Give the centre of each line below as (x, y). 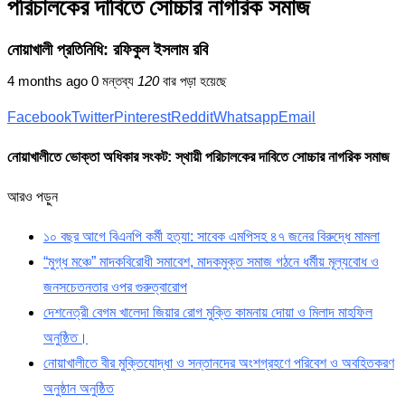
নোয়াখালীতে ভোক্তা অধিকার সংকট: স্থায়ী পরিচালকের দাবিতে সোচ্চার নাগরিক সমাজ (198, 157)
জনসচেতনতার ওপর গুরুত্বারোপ (115, 287)
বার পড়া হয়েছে (193, 81)
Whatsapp (246, 118)
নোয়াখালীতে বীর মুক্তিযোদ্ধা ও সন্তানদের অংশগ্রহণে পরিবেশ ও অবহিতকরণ (219, 363)
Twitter (93, 118)
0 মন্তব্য (113, 81)
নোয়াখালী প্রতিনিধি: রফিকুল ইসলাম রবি (108, 50)
